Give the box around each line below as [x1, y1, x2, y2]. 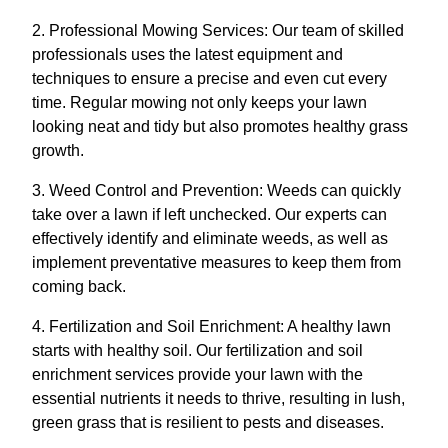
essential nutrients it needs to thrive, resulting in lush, [32, 390, 405, 408]
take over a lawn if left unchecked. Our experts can [32, 206, 387, 224]
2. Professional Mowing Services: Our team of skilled [32, 22, 404, 40]
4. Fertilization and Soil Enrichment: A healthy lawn [32, 318, 391, 336]
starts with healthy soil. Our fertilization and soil [32, 342, 363, 360]
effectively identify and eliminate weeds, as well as [32, 230, 388, 248]
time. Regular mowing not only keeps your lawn [32, 94, 367, 112]
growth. [32, 142, 84, 160]
